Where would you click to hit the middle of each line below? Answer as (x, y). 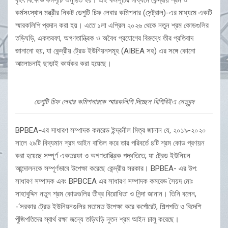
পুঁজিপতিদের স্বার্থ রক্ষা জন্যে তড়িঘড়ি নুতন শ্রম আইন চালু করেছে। (97, 220)
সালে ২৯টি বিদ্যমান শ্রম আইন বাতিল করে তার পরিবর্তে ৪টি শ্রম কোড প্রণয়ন (110, 143)
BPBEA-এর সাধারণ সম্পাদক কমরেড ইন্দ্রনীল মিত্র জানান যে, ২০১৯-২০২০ (111, 131)
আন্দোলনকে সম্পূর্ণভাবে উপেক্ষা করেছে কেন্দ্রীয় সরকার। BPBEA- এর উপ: (106, 169)
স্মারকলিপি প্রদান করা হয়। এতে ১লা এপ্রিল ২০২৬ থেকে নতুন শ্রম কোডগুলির (112, 26)
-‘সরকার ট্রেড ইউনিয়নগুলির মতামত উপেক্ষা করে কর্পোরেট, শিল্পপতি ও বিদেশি (108, 207)
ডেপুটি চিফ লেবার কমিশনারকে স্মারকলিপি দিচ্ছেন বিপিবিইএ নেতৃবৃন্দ (114, 102)
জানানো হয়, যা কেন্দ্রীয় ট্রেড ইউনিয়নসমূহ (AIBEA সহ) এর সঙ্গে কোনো (105, 51)
